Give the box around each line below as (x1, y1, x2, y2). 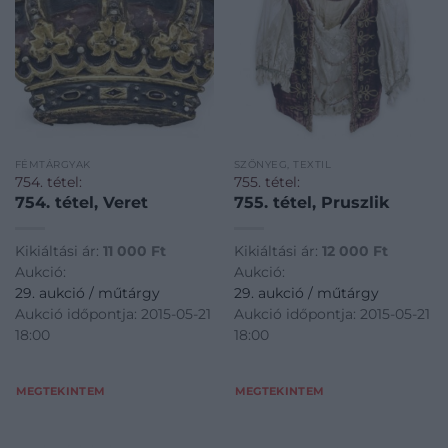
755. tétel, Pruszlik (233, 192, 389, 212)
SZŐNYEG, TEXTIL (233, 157, 332, 171)
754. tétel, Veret (14, 192, 148, 212)
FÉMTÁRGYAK (14, 157, 91, 171)
